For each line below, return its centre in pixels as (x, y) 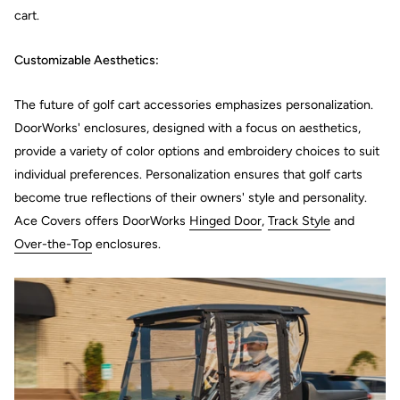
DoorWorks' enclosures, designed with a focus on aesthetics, (187, 128)
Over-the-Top (53, 244)
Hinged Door (225, 221)
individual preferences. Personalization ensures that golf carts (188, 174)
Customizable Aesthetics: (87, 60)
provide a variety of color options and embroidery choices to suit (197, 151)
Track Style (299, 221)
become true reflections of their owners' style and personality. (191, 197)
